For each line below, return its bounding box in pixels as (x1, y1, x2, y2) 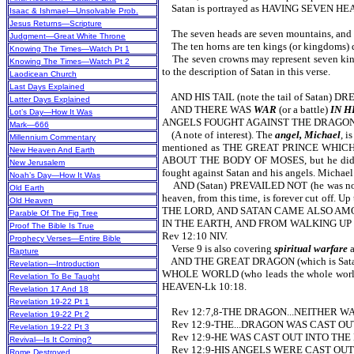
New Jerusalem (9, 158, 65, 168)
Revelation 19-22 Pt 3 (9, 322, 89, 332)
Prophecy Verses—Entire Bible (9, 234, 121, 243)
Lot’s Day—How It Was (9, 107, 92, 117)
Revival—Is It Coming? (9, 335, 92, 345)
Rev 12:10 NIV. (162, 230, 228, 243)
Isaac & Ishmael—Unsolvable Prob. (9, 6, 138, 16)
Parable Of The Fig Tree (9, 209, 98, 218)
